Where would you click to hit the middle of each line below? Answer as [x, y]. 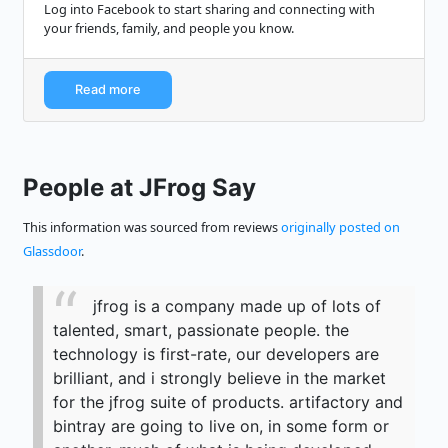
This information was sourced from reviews [152, 227]
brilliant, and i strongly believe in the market [219, 378]
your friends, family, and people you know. [169, 28]
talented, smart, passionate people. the [201, 330]
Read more [108, 90]
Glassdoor [52, 251]
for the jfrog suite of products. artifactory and [228, 402]
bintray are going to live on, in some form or [221, 426]
